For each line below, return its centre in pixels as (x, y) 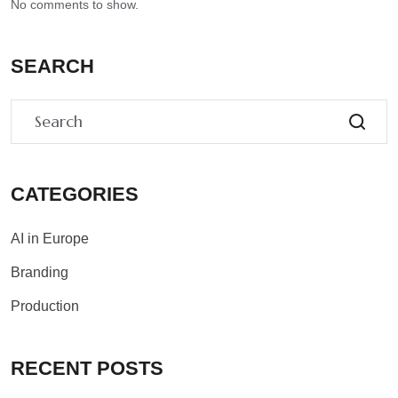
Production (45, 306)
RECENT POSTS (87, 369)
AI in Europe (50, 239)
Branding (40, 273)
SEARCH (52, 67)
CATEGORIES (75, 195)
